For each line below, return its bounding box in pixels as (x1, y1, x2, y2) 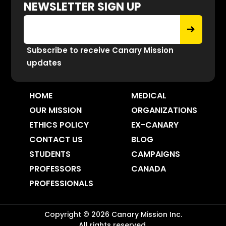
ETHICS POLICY (29, 119, 89, 131)
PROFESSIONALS (29, 177, 93, 189)
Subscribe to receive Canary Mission (27, 44, 174, 55)
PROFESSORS (29, 162, 81, 175)
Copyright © (44, 209, 91, 219)
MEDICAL (131, 89, 166, 101)
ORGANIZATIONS (131, 104, 197, 116)
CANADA (131, 162, 166, 175)
